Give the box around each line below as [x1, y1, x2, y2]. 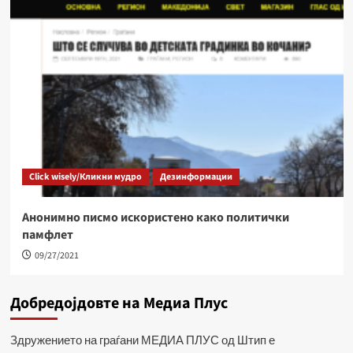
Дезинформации [159, 169, 232, 184]
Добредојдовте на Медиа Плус [9, 292, 228, 314]
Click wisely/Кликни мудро [28, 169, 142, 184]
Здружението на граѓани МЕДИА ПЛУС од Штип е [9, 332, 275, 347]
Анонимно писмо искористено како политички [21, 208, 289, 226]
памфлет [21, 225, 73, 243]
